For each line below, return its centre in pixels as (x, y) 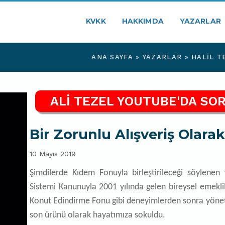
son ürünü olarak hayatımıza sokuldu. (97, 215)
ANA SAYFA (112, 57)
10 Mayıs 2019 (53, 154)
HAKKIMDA (143, 21)
